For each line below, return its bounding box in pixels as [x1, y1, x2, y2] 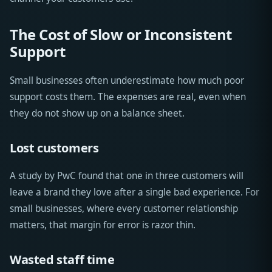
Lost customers [10, 140, 99, 157]
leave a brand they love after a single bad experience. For [10, 186, 259, 199]
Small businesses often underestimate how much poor [10, 74, 244, 87]
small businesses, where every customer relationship [10, 202, 238, 216]
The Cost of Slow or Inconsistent [10, 24, 232, 45]
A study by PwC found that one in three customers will [10, 169, 243, 183]
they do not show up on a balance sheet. [10, 107, 185, 120]
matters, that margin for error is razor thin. [10, 219, 195, 232]
